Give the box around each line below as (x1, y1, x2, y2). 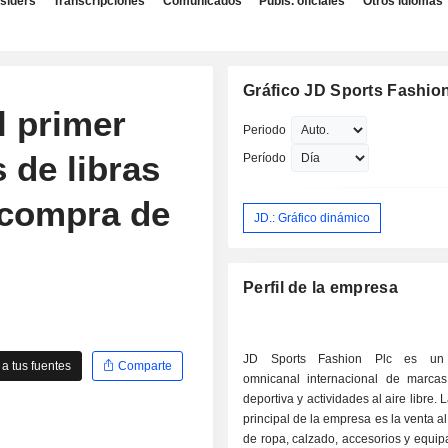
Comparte (115, 358, 173, 373)
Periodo (243, 123, 287, 137)
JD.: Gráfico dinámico (254, 210, 371, 225)
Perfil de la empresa (243, 279, 398, 297)
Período (243, 151, 287, 165)
